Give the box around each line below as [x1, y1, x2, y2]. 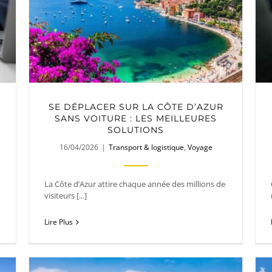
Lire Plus [44, 217, 73, 228]
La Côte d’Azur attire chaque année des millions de [44, 178, 225, 189]
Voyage [187, 141, 212, 152]
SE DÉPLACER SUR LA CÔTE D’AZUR [48, 101, 223, 112]
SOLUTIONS [107, 124, 165, 135]
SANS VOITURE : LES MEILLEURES [55, 112, 217, 124]
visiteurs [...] [44, 189, 87, 201]
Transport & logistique [108, 141, 184, 152]
